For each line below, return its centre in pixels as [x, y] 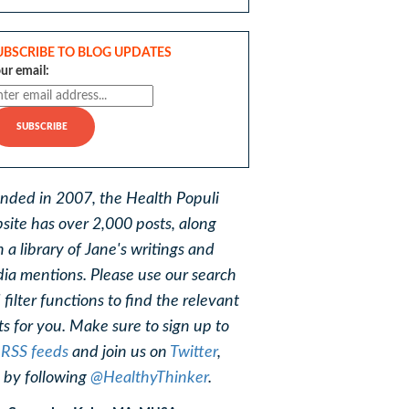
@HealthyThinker [149, 378]
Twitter [194, 353]
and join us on [119, 353]
